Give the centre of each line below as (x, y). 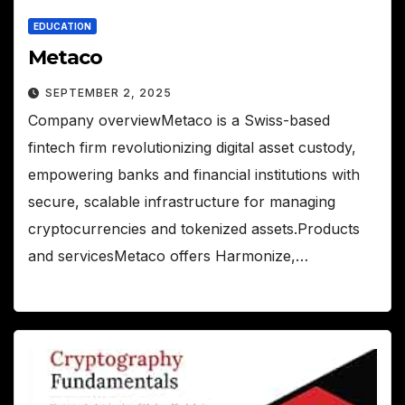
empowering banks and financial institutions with (194, 175)
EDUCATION (62, 27)
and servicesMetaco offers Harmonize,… (168, 256)
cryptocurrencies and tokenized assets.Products (194, 229)
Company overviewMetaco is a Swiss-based (179, 121)
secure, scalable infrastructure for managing (182, 202)
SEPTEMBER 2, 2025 (108, 93)
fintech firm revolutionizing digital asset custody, (192, 148)
